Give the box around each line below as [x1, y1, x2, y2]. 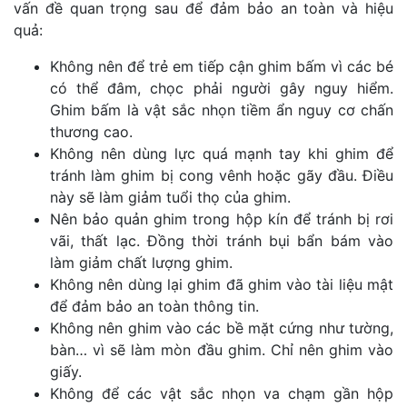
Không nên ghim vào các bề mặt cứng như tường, [50, 319, 393, 338]
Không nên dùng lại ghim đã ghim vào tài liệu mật [50, 275, 393, 294]
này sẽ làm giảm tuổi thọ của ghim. [50, 188, 291, 207]
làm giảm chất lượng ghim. [50, 253, 233, 273]
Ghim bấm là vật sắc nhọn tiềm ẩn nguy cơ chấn [50, 101, 393, 120]
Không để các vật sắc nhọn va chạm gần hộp [50, 384, 393, 403]
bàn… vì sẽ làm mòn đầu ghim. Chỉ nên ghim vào [50, 341, 393, 360]
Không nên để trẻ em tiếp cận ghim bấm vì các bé [50, 57, 393, 76]
